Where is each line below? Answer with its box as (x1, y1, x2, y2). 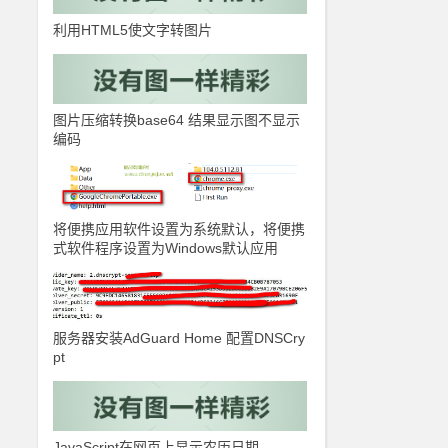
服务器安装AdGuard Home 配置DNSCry (53, 330, 306, 346)
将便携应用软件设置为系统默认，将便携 (53, 221, 306, 237)
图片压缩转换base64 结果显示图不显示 (53, 112, 301, 128)
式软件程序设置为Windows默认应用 (53, 240, 279, 256)
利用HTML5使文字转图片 (53, 22, 213, 38)
